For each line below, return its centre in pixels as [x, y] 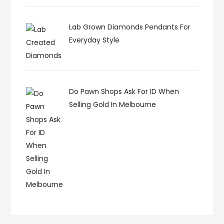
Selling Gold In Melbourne [112, 104]
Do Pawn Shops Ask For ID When [124, 91]
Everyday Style [94, 40]
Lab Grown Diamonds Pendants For [129, 27]
